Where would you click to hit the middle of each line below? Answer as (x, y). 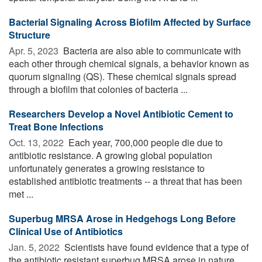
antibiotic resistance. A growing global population (111, 155)
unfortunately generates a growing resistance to (107, 168)
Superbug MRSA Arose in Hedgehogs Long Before (122, 218)
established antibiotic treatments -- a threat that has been (125, 181)
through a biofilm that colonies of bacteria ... (98, 89)
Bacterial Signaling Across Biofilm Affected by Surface (130, 22)
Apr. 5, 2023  (35, 50)
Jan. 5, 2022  (35, 247)
